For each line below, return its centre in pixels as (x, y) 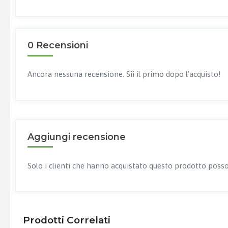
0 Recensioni (58, 45)
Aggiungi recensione (76, 137)
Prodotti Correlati (67, 220)
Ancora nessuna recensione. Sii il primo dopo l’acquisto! (124, 74)
